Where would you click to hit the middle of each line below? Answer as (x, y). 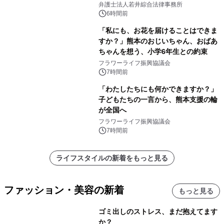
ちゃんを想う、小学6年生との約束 (153, 52)
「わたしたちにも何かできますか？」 (158, 89)
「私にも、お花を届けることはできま (158, 31)
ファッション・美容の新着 (64, 190)
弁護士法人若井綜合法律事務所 (140, 5)
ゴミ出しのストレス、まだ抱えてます (158, 212)
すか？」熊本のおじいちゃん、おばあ (158, 41)
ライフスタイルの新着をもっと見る (112, 158)
